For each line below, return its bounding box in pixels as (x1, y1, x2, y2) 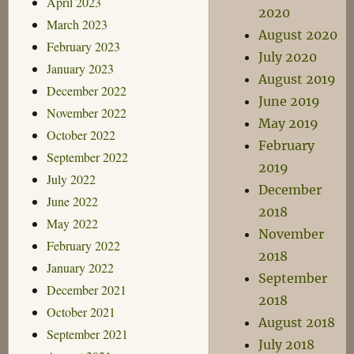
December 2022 (46, 81, 126, 99)
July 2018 (258, 337, 315, 352)
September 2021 (46, 325, 128, 342)
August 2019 (258, 71, 337, 87)
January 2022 (46, 258, 114, 276)
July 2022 (46, 170, 96, 187)
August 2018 (258, 314, 336, 330)
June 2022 (46, 192, 98, 209)
